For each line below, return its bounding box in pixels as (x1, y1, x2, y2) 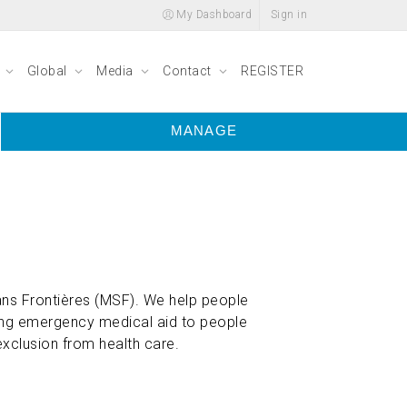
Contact (163, 64, 214, 78)
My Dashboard (173, 8, 252, 21)
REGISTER (241, 64, 303, 78)
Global (26, 64, 70, 78)
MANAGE (171, 123, 237, 138)
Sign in (270, 8, 307, 21)
